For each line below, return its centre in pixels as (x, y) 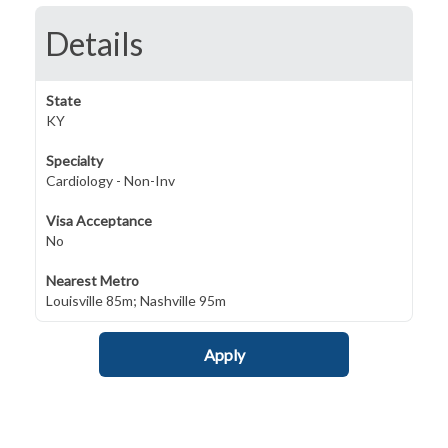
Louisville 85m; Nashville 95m (136, 300)
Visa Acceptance (99, 220)
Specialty (74, 160)
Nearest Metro (92, 280)
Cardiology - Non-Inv (110, 180)
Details (94, 43)
